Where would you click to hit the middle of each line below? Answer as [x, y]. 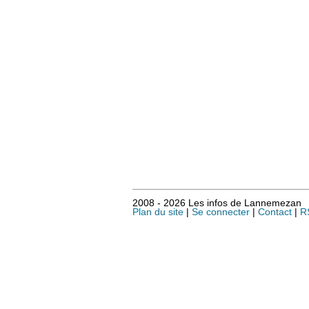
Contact [275, 212]
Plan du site [158, 212]
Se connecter [221, 212]
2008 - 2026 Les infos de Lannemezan [217, 203]
